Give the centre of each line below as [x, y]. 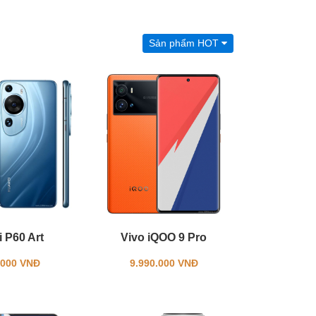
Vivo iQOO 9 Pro [164, 238]
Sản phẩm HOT [185, 43]
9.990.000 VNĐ [164, 263]
